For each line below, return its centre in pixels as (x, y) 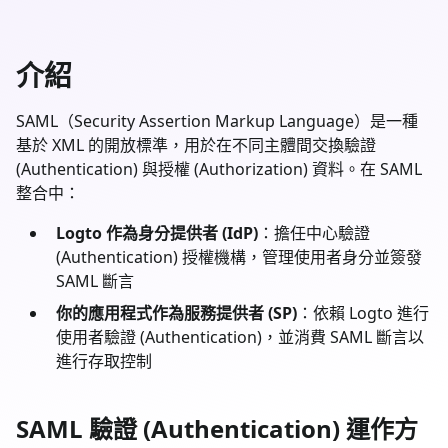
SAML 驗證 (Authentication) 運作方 (217, 428)
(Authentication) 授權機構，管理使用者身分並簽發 (239, 256)
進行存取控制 (104, 360)
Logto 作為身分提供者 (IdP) (157, 232)
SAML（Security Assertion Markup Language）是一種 (217, 120)
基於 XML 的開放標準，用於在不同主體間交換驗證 (196, 144)
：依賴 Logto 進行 (363, 312)
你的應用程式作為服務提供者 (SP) (176, 312)
